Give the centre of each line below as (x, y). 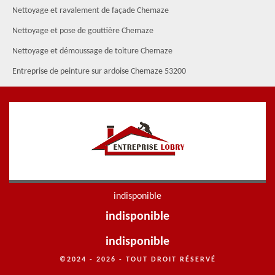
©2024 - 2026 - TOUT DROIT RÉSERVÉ (137, 260)
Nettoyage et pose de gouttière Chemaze (83, 31)
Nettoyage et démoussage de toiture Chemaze (92, 51)
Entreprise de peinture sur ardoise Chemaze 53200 (99, 72)
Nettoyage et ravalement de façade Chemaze (91, 11)
